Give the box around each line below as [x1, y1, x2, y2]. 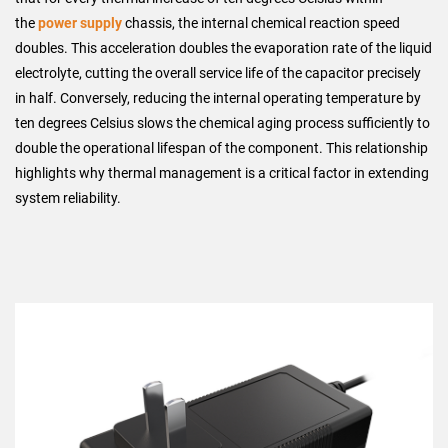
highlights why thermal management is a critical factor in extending [15, 165, 429, 181]
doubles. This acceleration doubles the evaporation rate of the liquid [15, 40, 432, 56]
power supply [38, 15, 122, 31]
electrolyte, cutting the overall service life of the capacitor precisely [15, 65, 421, 81]
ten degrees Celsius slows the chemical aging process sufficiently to [15, 115, 430, 131]
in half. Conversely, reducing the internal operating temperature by [15, 90, 421, 106]
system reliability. [15, 190, 121, 206]
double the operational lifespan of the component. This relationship [15, 140, 428, 156]
